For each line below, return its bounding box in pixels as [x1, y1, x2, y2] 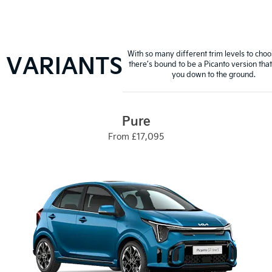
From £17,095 [108, 131, 164, 142]
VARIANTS [6, 49, 123, 80]
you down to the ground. [172, 69, 256, 79]
